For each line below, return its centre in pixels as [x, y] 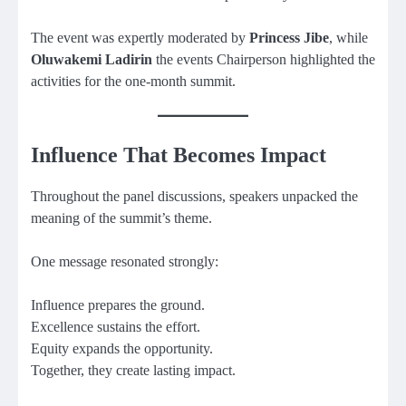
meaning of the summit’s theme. [121, 218]
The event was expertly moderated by [140, 38]
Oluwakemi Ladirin [92, 60]
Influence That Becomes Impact [179, 155]
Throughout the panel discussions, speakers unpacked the [194, 197]
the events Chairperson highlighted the [264, 60]
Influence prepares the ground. [118, 305]
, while [348, 38]
